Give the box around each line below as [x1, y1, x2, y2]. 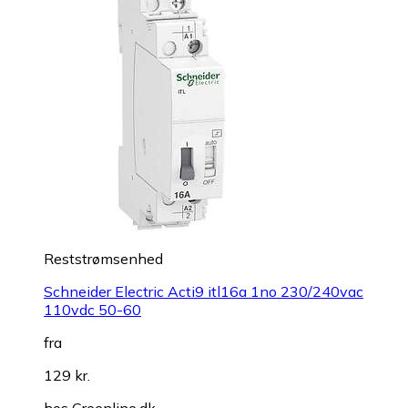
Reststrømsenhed [44, 249, 163, 268]
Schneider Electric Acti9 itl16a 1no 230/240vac [44, 281, 363, 301]
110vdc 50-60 [44, 300, 141, 319]
